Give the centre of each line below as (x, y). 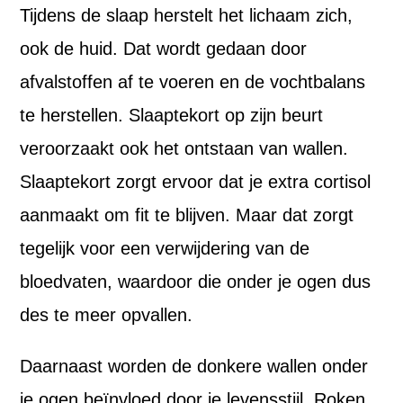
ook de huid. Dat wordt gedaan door (164, 49)
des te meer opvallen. (107, 315)
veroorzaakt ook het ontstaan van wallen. (184, 148)
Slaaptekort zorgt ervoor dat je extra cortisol (196, 182)
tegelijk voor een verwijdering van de (165, 248)
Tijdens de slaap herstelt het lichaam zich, (187, 15)
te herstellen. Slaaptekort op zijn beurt (172, 115)
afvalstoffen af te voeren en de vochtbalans (193, 82)
